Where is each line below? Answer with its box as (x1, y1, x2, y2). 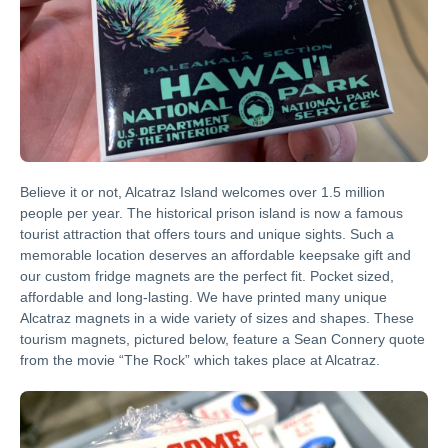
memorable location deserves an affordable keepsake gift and (20, 246, 411, 263)
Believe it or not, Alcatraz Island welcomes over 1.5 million (20, 183, 385, 200)
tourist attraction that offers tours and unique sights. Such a (20, 225, 394, 242)
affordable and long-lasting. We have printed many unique (20, 288, 387, 305)
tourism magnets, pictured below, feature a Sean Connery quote (20, 330, 425, 347)
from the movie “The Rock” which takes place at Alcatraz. (20, 351, 380, 368)
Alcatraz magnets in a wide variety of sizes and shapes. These (20, 309, 414, 326)
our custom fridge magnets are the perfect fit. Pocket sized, (20, 267, 394, 284)
